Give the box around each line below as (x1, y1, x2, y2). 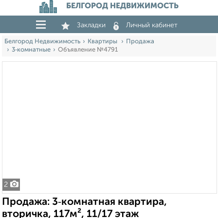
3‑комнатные (12, 47, 51, 53)
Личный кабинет (126, 22, 178, 29)
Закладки (77, 22, 106, 29)
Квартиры (88, 38, 119, 45)
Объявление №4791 (58, 47, 118, 53)
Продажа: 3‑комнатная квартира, (2, 197, 167, 207)
